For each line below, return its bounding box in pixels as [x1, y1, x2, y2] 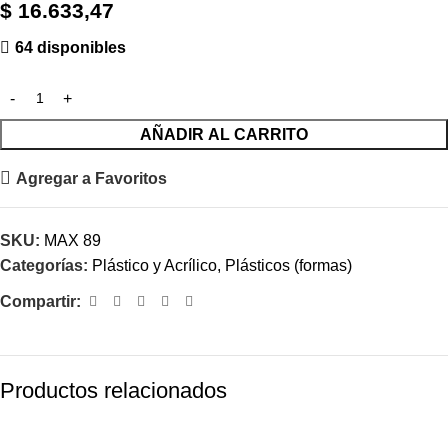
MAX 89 [44, 232, 101, 249]
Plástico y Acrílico [92, 257, 217, 274]
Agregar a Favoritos [15, 169, 167, 187]
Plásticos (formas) [225, 257, 352, 274]
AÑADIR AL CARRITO [140, 126, 308, 143]
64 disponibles [14, 39, 126, 56]
